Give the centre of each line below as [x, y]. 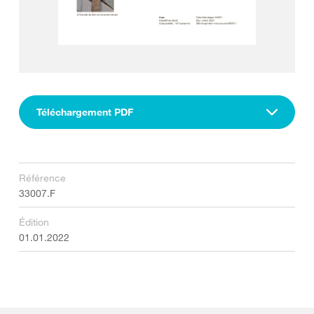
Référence [42, 178]
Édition [34, 222]
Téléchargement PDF [85, 112]
